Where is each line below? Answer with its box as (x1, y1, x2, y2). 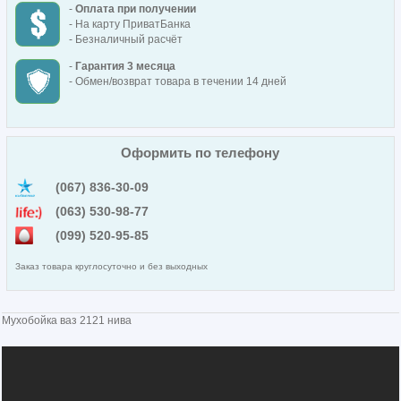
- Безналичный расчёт (68, 33, 183, 47)
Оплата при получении (74, 3, 196, 16)
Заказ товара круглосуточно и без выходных (14, 260, 208, 271)
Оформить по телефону (121, 144, 280, 160)
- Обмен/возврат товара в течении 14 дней (68, 75, 286, 89)
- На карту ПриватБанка (68, 18, 191, 31)
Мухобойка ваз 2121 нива (2, 314, 132, 328)
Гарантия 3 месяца (74, 60, 175, 73)
